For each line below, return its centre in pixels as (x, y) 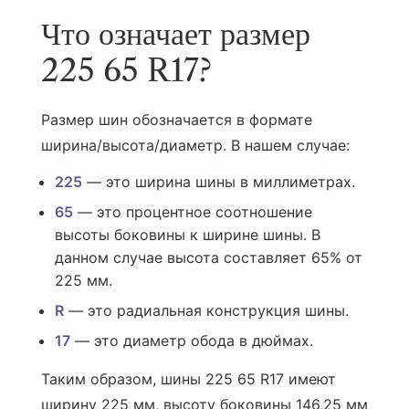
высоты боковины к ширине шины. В (188, 235)
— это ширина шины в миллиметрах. (219, 182)
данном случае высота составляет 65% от (209, 258)
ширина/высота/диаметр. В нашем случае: (195, 146)
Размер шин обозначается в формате (177, 120)
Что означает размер (176, 34)
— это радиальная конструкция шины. (206, 311)
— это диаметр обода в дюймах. (192, 341)
